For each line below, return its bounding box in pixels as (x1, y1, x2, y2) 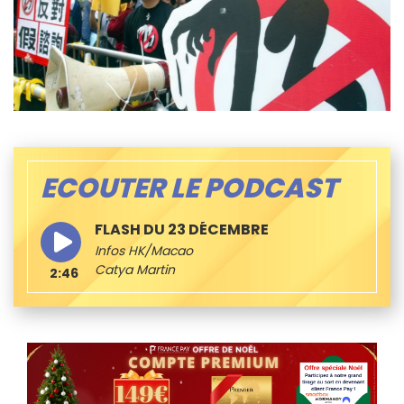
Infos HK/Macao (95, 241, 193, 260)
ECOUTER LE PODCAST (41, 169, 337, 207)
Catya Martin (95, 260, 175, 279)
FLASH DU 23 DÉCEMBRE (95, 218, 269, 240)
